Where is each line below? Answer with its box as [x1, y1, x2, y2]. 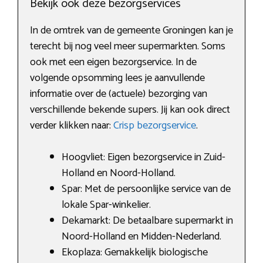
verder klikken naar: [30, 116, 113, 134]
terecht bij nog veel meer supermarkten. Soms [30, 37, 225, 55]
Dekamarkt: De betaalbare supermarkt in [62, 211, 233, 230]
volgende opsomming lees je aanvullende [30, 69, 205, 87]
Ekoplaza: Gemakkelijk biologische [62, 243, 208, 261]
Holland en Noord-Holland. [62, 164, 176, 182]
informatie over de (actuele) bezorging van [30, 85, 207, 103]
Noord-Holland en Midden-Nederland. [62, 227, 221, 245]
